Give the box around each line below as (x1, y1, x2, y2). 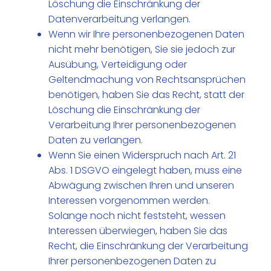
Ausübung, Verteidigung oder (48, 57, 188, 72)
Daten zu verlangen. (48, 133, 143, 148)
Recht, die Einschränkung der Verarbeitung (48, 239, 249, 253)
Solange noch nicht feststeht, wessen (48, 209, 226, 223)
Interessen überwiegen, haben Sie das (48, 224, 228, 238)
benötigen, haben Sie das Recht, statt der (48, 88, 245, 102)
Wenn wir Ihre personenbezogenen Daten (48, 27, 245, 42)
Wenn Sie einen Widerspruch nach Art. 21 (48, 148, 237, 163)
